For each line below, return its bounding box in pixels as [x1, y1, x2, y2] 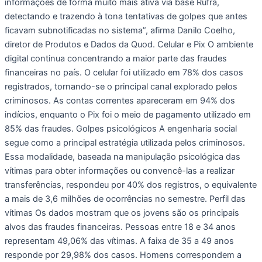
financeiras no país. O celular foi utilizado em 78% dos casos [5, 67, 243, 78]
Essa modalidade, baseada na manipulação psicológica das [5, 151, 240, 162]
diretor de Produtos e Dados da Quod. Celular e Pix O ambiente [5, 39, 253, 50]
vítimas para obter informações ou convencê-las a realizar [5, 165, 235, 176]
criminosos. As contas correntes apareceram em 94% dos [5, 95, 235, 106]
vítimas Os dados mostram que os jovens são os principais [5, 207, 239, 218]
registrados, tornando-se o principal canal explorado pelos [5, 81, 237, 92]
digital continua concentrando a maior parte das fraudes [5, 53, 227, 64]
